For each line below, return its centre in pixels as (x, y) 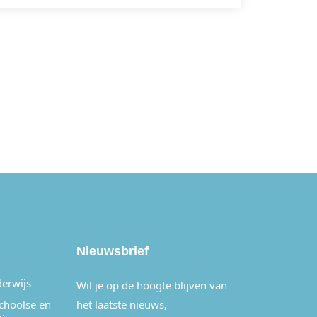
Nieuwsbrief (113, 251)
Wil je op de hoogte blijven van (152, 285)
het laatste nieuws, (122, 304)
